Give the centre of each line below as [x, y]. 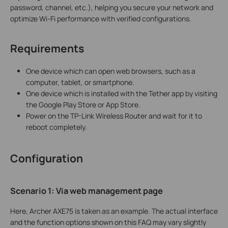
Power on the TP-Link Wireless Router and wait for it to [114, 116]
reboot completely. [56, 127]
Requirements [47, 48]
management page [125, 191]
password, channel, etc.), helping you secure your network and [112, 7]
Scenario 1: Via [40, 191]
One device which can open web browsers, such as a [110, 71]
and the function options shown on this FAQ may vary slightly [108, 222]
